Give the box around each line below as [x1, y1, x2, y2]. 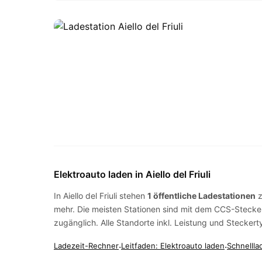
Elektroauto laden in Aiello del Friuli [54, 168, 211, 180]
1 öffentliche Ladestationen [147, 191, 256, 201]
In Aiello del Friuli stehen [54, 191, 147, 201]
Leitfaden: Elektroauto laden [121, 241, 225, 250]
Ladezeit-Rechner [54, 241, 119, 250]
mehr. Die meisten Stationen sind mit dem [54, 204, 214, 214]
